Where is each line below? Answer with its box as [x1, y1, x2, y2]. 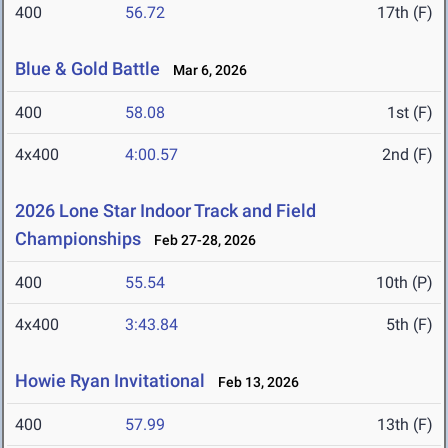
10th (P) [376, 273, 433, 293]
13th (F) [377, 415, 433, 435]
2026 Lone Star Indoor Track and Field [15, 200, 316, 222]
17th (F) [377, 3, 433, 23]
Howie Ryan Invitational [15, 370, 205, 392]
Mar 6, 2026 [164, 62, 247, 79]
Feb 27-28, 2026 [145, 232, 256, 249]
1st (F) [387, 103, 433, 123]
